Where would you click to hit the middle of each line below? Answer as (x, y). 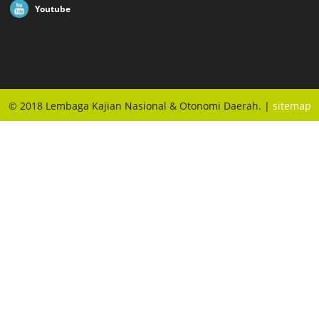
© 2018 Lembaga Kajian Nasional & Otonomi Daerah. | (140, 106)
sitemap (292, 106)
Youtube (53, 9)
